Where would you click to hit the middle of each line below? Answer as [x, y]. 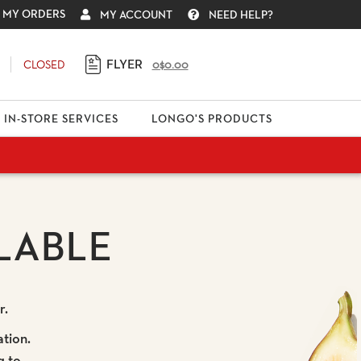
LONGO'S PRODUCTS [212, 118]
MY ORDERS [33, 13]
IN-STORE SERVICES [62, 118]
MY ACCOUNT [136, 14]
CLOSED [44, 64]
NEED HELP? [241, 14]
